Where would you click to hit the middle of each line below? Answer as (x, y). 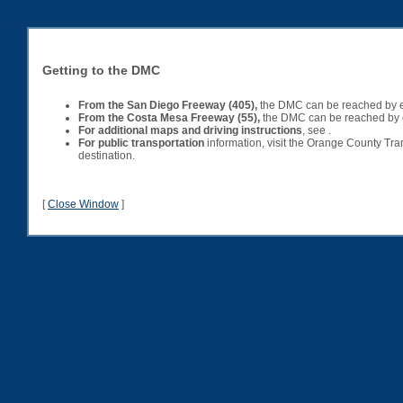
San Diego (153, 105)
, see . (317, 130)
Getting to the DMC (101, 71)
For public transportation (141, 143)
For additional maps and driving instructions (190, 130)
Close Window (83, 204)
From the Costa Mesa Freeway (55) (168, 117)
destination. (107, 155)
